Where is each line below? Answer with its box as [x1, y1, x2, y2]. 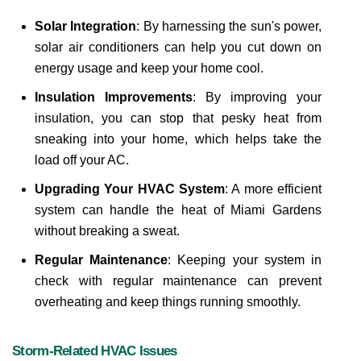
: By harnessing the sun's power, [136, 19, 322, 33]
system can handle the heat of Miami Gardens [35, 203, 322, 217]
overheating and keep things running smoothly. [35, 295, 301, 309]
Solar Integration [35, 19, 137, 33]
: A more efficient [225, 182, 322, 196]
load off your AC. [35, 153, 129, 167]
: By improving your [193, 90, 322, 104]
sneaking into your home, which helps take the [35, 132, 322, 146]
